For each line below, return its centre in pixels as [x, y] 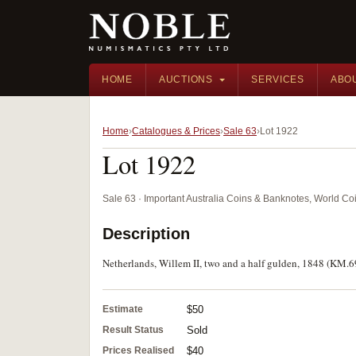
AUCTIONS [186, 79]
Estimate [123, 309]
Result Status [133, 330]
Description [146, 234]
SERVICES [278, 79]
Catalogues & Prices [176, 131]
